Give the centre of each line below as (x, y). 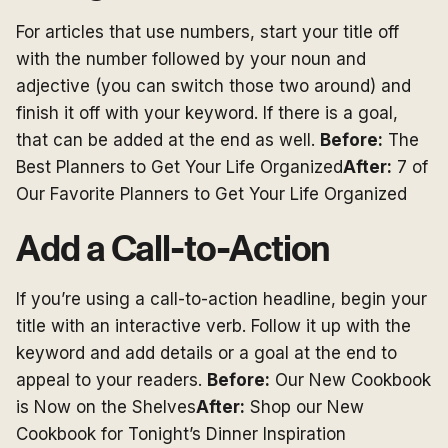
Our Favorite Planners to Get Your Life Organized (211, 194)
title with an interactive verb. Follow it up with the (213, 326)
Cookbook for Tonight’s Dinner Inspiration (181, 434)
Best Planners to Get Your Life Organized (179, 167)
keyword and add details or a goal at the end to (206, 353)
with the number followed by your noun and (191, 59)
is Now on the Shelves (106, 407)
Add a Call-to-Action (173, 250)
